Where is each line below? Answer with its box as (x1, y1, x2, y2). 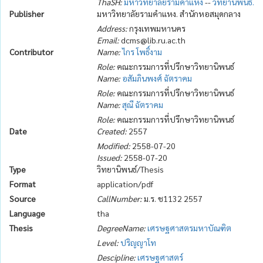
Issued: (97, 152, 123, 163)
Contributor (9, 46, 53, 57)
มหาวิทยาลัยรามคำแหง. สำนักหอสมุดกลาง (97, 8, 241, 19)
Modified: (97, 140, 131, 151)
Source (9, 193, 36, 204)
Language (9, 208, 45, 218)
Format (9, 178, 36, 189)
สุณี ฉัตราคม (122, 99, 164, 110)
